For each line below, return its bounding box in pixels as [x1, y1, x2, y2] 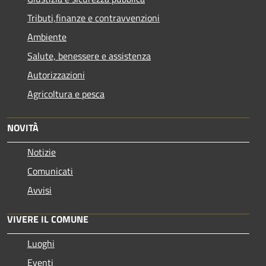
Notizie [27, 145, 56, 160]
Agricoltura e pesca [27, 87, 104, 102]
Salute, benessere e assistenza [27, 49, 151, 64]
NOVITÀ [7, 121, 39, 135]
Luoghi [27, 236, 55, 251]
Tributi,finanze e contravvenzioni [27, 11, 160, 26]
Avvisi [27, 183, 52, 198]
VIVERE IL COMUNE [7, 212, 88, 227]
